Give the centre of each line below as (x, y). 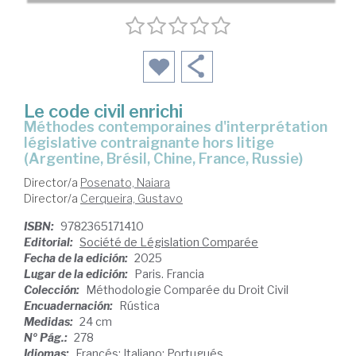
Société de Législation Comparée (169, 242)
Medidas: (50, 322)
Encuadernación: (70, 306)
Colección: (53, 290)
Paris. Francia (169, 274)
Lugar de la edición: (77, 274)
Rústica (139, 306)
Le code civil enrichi (103, 112)
